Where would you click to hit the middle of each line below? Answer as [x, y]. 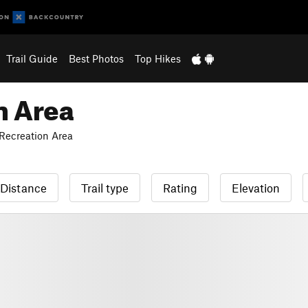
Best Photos [96, 58]
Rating [180, 188]
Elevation [256, 188]
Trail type [105, 188]
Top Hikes [157, 58]
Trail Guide [32, 58]
